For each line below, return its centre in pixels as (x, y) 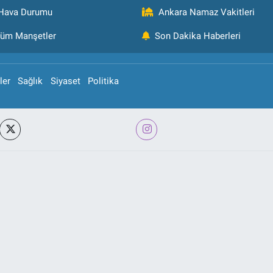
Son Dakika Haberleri (198, 36)
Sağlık (30, 81)
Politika (104, 81)
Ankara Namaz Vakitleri (207, 12)
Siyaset (65, 81)
